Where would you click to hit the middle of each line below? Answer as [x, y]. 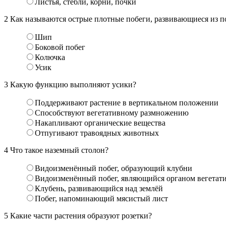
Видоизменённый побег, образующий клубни [114, 168]
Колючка [50, 57]
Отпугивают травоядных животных [97, 133]
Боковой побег [60, 47]
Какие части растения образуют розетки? [80, 215]
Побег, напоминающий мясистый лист [101, 198]
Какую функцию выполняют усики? [72, 84]
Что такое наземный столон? [58, 150]
